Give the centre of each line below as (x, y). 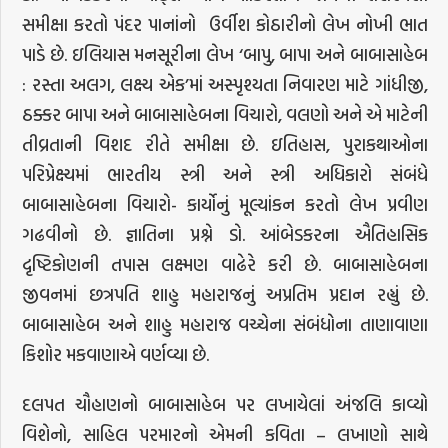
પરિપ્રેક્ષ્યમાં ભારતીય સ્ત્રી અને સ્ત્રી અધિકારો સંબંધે (225, 175)
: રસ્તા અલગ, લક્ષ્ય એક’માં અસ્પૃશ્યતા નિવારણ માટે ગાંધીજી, (225, 85)
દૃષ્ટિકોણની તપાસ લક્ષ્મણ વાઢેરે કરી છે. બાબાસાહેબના (225, 265)
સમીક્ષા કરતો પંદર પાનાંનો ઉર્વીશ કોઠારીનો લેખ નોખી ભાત (225, 25)
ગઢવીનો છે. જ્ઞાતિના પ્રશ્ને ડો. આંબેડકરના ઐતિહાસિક (225, 235)
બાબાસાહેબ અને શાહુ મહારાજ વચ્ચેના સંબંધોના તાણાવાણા (225, 325)
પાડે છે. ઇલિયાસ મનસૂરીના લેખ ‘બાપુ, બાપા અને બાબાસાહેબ (225, 55)
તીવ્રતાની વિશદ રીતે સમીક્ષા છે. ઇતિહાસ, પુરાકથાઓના (225, 145)
